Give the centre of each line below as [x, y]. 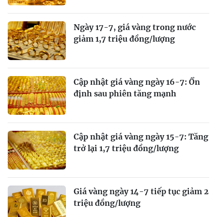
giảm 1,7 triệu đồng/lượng [124, 39]
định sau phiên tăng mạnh [125, 93]
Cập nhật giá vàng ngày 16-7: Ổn [137, 82]
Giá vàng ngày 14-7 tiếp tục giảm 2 [141, 191]
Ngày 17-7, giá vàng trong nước [135, 27]
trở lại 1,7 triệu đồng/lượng [126, 148]
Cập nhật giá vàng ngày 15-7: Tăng [141, 136]
